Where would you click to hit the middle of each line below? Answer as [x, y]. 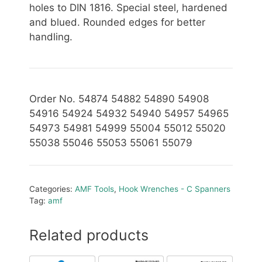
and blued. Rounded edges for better [117, 22]
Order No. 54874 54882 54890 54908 [119, 99]
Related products [89, 235]
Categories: [52, 189]
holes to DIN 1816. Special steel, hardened [128, 7]
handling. [51, 37]
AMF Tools [94, 189]
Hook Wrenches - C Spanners [175, 189]
